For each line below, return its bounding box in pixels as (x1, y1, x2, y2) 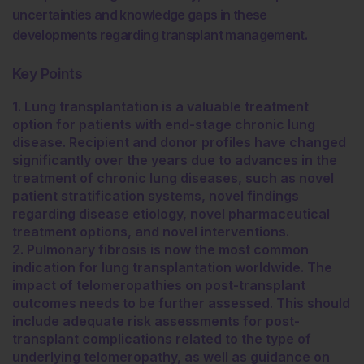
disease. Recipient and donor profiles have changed (12, 134, 346, 150)
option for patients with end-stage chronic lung (12, 116, 315, 132)
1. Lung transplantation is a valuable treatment (12, 98, 309, 115)
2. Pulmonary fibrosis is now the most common (12, 241, 309, 258)
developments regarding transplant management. (12, 27, 308, 43)
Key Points (12, 65, 82, 82)
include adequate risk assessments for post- (12, 313, 300, 329)
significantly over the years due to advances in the (12, 152, 337, 168)
